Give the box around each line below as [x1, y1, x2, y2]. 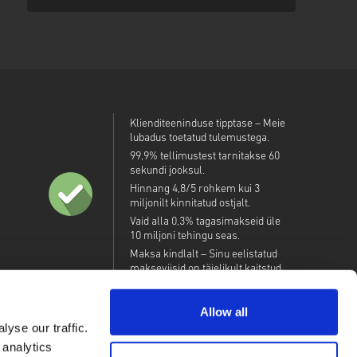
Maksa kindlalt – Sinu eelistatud [129, 249, 277, 261]
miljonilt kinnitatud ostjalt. [129, 198, 250, 210]
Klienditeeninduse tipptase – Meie [129, 118, 285, 130]
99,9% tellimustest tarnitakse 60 [129, 151, 280, 163]
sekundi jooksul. [129, 165, 205, 177]
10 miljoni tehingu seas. [129, 230, 240, 242]
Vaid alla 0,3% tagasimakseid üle [129, 216, 280, 228]
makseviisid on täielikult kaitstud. [129, 263, 284, 275]
